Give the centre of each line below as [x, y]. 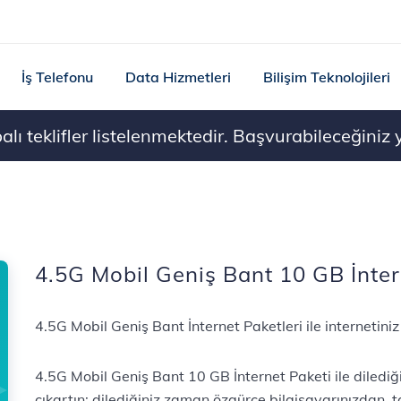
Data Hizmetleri [178, 77]
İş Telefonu [57, 77]
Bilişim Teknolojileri [326, 77]
